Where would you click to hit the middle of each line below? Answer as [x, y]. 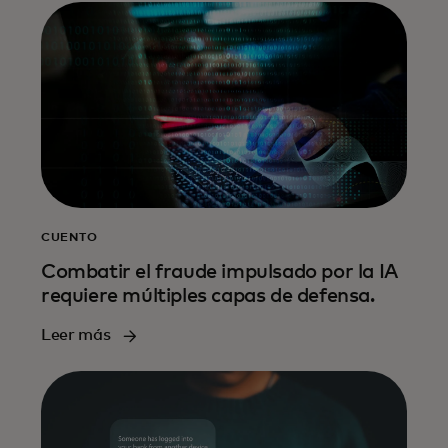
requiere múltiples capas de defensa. [208, 296]
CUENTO [69, 238]
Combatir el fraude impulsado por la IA [219, 272]
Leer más [76, 335]
